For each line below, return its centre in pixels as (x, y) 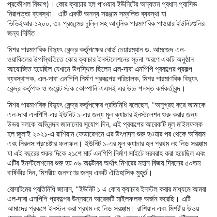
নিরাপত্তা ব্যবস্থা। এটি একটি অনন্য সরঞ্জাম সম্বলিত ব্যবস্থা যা (87, 14)
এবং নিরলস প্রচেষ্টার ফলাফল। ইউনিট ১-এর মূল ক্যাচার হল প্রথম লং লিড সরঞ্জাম (107, 144)
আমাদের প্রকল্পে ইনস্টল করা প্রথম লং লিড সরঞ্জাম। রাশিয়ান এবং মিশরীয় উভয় (103, 209)
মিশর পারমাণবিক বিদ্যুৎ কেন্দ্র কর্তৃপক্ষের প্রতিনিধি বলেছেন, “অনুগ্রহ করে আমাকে (106, 105)
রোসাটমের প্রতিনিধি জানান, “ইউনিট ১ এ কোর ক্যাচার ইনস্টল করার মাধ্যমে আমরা (107, 190)
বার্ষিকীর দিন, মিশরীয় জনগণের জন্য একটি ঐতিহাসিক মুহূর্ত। (80, 173)
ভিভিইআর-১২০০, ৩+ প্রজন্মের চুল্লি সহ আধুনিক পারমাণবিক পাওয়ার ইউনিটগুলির (106, 24)
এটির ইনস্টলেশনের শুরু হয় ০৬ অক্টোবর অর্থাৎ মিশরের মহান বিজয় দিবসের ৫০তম (104, 163)
